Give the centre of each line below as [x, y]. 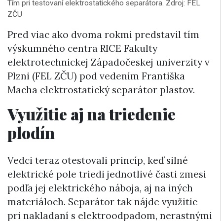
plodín [31, 133]
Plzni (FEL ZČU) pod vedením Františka [96, 76]
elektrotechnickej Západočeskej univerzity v [109, 62]
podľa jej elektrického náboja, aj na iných [100, 188]
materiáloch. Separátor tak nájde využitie [103, 202]
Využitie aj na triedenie [92, 114]
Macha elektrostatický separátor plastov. [101, 90]
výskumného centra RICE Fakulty [82, 49]
